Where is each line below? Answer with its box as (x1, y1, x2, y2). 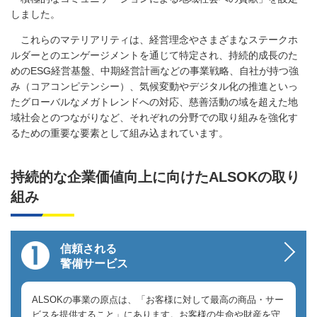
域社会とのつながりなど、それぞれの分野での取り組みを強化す (11, 111, 298, 123)
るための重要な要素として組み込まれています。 (11, 127, 229, 139)
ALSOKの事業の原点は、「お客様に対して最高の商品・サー (32, 294, 284, 305)
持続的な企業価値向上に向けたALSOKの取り (11, 168, 300, 185)
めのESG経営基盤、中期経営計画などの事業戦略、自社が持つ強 (11, 64, 299, 76)
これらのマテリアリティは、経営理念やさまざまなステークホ (11, 33, 298, 45)
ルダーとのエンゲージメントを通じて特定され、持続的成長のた (11, 49, 298, 61)
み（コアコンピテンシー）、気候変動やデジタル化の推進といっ (11, 80, 298, 92)
